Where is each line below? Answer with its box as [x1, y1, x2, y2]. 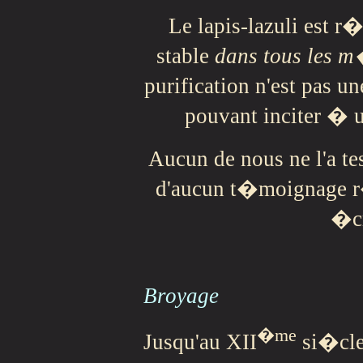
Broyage [143, 284, 219, 309]
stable [156, 44, 215, 69]
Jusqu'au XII [143, 330, 257, 355]
